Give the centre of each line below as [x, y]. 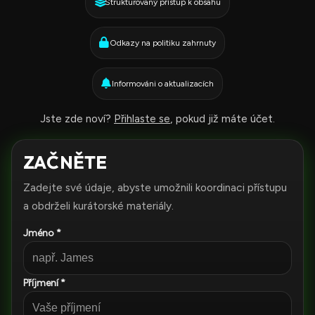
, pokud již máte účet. [223, 118]
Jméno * [42, 233]
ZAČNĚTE [65, 162]
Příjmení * [44, 283]
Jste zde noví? [77, 118]
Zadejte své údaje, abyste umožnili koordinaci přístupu [155, 187]
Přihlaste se [142, 118]
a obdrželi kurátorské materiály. [98, 206]
